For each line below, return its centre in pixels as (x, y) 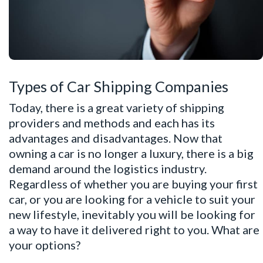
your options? (45, 245)
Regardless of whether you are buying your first (133, 183)
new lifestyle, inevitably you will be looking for (132, 214)
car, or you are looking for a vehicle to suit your (132, 199)
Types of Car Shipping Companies (119, 86)
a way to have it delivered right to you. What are (134, 229)
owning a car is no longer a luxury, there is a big (131, 153)
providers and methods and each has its (112, 122)
